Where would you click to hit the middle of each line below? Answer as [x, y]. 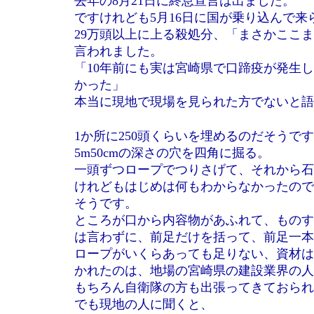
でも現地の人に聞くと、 [144, 304]
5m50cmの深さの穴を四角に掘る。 [172, 153]
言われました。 [118, 51]
